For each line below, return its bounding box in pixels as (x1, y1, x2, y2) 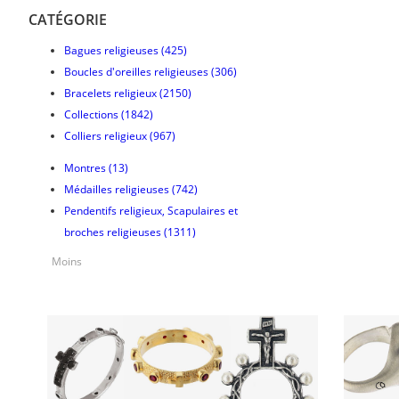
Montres (64, 159, 106, 175)
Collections (64, 106, 118, 122)
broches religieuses (64, 224, 161, 240)
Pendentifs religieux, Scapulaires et (64, 202, 238, 218)
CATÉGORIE (28, 9, 107, 29)
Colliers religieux (64, 127, 147, 143)
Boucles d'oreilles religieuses (64, 63, 208, 79)
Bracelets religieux (64, 85, 157, 101)
